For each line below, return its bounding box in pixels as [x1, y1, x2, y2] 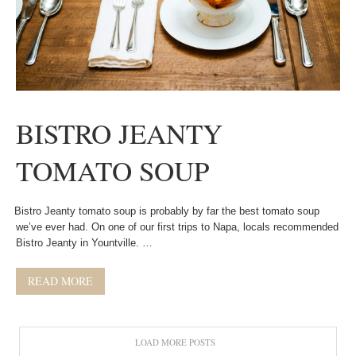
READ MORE [28, 273, 93, 288]
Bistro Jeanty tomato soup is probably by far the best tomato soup [8, 205, 319, 217]
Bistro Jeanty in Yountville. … [16, 237, 153, 249]
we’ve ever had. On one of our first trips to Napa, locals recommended [16, 221, 339, 233]
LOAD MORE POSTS [134, 336, 215, 348]
